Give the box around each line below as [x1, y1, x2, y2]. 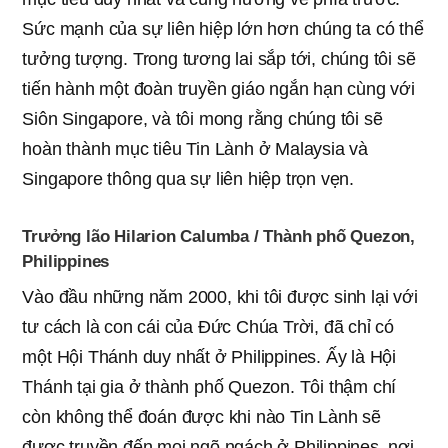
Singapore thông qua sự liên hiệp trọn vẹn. [22, 168, 354, 189]
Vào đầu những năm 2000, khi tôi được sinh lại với [22, 286, 418, 307]
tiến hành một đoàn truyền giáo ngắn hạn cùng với [22, 78, 415, 99]
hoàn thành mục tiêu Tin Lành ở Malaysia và [22, 138, 368, 159]
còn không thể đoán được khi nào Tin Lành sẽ [22, 406, 381, 427]
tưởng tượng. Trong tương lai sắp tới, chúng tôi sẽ [22, 48, 416, 69]
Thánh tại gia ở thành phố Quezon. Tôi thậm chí [22, 376, 397, 397]
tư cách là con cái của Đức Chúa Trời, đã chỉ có [22, 316, 394, 337]
